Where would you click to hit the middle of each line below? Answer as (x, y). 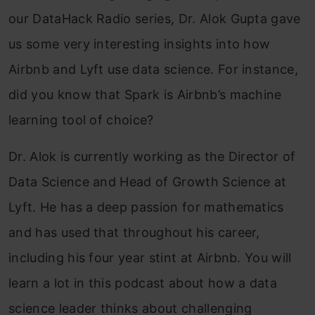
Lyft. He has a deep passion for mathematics (146, 207)
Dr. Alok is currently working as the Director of (152, 156)
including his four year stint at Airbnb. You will (150, 258)
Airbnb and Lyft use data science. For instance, (154, 69)
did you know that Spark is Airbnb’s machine (145, 95)
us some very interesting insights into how (140, 44)
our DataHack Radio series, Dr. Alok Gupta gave (155, 19)
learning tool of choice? (81, 120)
